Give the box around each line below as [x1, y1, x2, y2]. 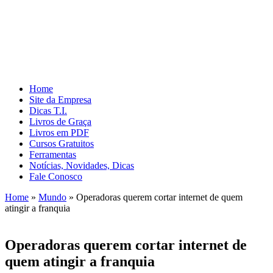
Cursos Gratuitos [29, 138, 94, 149]
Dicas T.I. [29, 105, 67, 116]
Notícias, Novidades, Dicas [29, 160, 134, 171]
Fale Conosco [29, 171, 82, 182]
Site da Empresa [29, 94, 91, 105]
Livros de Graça [29, 116, 91, 127]
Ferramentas [29, 149, 76, 160]
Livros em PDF [29, 127, 89, 138]
